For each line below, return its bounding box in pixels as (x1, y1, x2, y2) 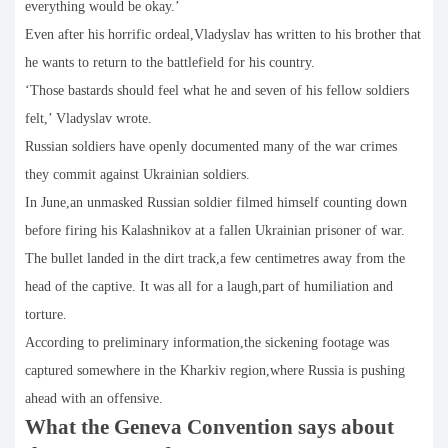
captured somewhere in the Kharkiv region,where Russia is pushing (25, 363, 405, 379)
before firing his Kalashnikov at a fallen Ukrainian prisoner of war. (25, 223, 405, 239)
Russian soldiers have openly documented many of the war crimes (25, 139, 397, 155)
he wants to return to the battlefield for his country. (25, 55, 315, 71)
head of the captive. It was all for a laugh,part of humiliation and (25, 279, 393, 295)
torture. (25, 307, 67, 323)
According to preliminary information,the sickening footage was (25, 335, 389, 351)
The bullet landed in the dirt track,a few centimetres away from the (25, 251, 405, 267)
